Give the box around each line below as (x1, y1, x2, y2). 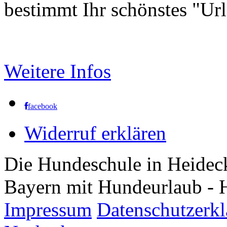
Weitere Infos (4, 60, 111, 83)
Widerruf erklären (24, 122, 166, 144)
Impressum (4, 199, 92, 221)
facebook (28, 102, 57, 111)
